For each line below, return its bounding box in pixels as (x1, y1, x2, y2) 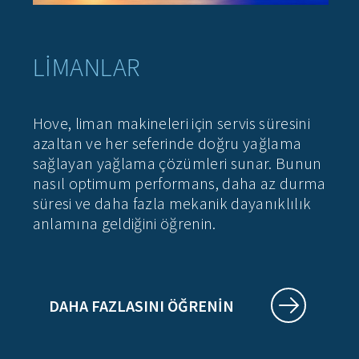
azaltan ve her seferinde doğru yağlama (32, 133, 302, 154)
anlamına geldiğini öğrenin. (32, 213, 216, 234)
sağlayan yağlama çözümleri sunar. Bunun (32, 153, 322, 174)
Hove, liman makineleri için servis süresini (32, 113, 310, 134)
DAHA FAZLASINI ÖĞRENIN (48, 296, 234, 317)
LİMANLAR (32, 51, 140, 84)
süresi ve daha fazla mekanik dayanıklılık (32, 193, 312, 214)
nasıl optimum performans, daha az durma (32, 173, 326, 194)
